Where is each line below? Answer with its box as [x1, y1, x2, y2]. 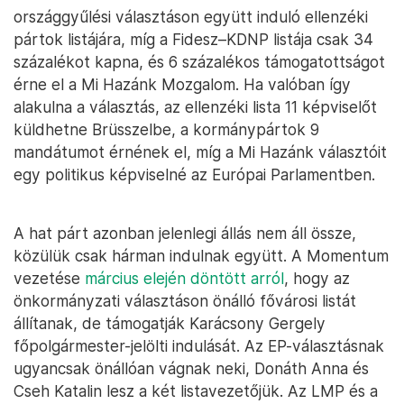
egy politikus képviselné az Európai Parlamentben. [14, 164, 375, 184]
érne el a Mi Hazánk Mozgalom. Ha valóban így [14, 74, 351, 94]
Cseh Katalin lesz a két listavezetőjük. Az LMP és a [14, 381, 378, 400]
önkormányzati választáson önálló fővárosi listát [14, 290, 356, 310]
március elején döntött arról [85, 268, 284, 288]
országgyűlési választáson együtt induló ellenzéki [14, 6, 368, 26]
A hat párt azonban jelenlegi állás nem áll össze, [14, 223, 356, 243]
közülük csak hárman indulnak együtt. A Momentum [14, 245, 389, 265]
